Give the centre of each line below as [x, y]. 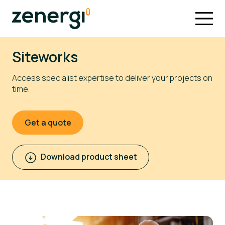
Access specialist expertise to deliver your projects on [112, 78]
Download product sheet [89, 157]
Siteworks [45, 57]
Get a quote [48, 123]
